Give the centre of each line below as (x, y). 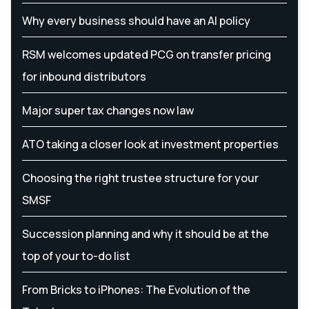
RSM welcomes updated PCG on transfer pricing (147, 54)
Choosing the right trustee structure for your (140, 178)
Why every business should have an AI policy (136, 20)
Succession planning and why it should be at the (146, 233)
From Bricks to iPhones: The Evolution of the (136, 289)
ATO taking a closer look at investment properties (150, 144)
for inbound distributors (84, 76)
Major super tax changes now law (108, 110)
